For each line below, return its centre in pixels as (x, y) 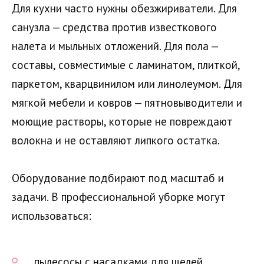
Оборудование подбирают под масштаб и (118, 178)
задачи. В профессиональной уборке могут (119, 197)
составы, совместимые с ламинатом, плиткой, (126, 65)
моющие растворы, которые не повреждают (122, 121)
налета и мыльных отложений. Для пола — (115, 46)
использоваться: (52, 215)
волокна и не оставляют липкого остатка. (116, 140)
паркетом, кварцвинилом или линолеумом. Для (127, 83)
